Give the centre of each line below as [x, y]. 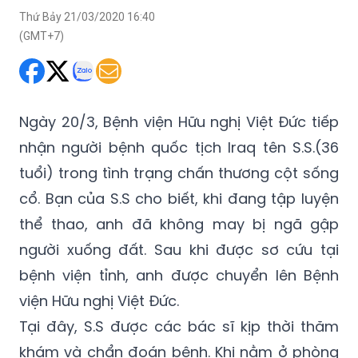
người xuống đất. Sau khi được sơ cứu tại [179, 208]
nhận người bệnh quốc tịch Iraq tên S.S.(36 [179, 106]
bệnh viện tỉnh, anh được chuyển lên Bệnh [179, 234]
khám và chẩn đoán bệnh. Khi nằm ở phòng [179, 310]
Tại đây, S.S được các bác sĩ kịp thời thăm [179, 285]
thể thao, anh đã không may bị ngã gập [179, 183]
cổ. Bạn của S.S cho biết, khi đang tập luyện [179, 157]
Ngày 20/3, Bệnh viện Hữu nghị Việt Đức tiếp [179, 80]
